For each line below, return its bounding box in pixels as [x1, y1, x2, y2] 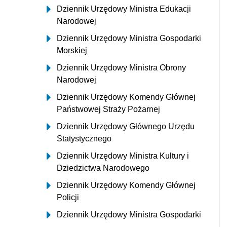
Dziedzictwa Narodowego [57, 164, 149, 172]
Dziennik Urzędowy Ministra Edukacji [57, 5, 191, 13]
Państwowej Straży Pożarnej [57, 105, 160, 113]
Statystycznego [57, 134, 111, 143]
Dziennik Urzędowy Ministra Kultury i [57, 152, 189, 160]
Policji [57, 193, 79, 202]
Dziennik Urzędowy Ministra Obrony [57, 63, 186, 72]
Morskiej [57, 46, 87, 55]
